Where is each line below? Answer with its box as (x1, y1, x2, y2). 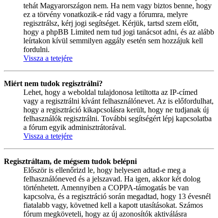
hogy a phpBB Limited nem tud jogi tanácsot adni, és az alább (23, 28, 214, 36)
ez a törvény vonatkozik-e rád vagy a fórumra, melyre (23, 10, 188, 19)
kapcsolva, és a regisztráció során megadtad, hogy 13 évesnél (23, 192, 211, 201)
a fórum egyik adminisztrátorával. (23, 123, 126, 132)
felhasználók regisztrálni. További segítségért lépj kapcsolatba (23, 114, 212, 123)
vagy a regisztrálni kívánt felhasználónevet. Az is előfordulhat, (23, 97, 214, 106)
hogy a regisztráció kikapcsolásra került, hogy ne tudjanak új (23, 106, 209, 114)
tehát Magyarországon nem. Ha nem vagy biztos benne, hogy (23, 1, 212, 10)
